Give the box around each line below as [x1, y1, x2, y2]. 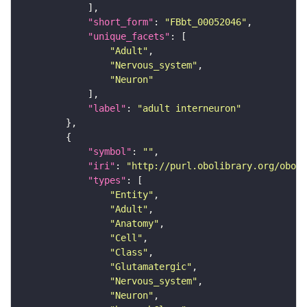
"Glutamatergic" [110, 261, 192, 273]
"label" [88, 103, 126, 114]
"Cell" [110, 232, 143, 244]
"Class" [110, 247, 148, 258]
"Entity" [110, 189, 153, 201]
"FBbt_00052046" [164, 16, 247, 28]
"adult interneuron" [137, 103, 241, 114]
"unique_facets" [88, 31, 170, 42]
